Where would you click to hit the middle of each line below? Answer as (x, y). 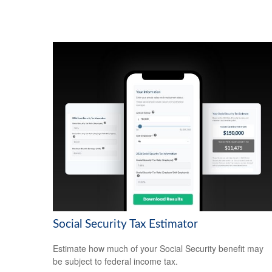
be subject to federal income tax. (115, 261)
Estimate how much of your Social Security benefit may (158, 249)
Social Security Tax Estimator (125, 224)
